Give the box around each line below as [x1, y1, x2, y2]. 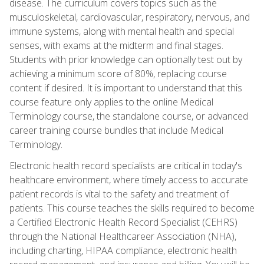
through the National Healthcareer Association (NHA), [9, 229, 236, 243]
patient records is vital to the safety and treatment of [9, 187, 229, 200]
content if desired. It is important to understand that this [9, 81, 242, 94]
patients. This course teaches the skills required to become [9, 201, 255, 214]
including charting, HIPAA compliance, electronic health [9, 243, 237, 257]
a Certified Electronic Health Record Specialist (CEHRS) [9, 215, 237, 229]
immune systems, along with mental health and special [9, 24, 234, 38]
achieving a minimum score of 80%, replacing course [9, 67, 227, 80]
